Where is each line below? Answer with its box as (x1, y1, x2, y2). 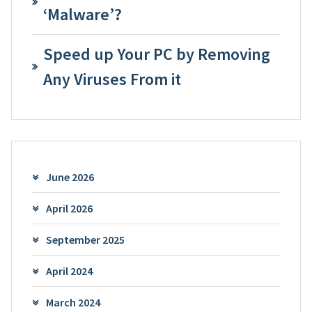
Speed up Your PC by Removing (42, 43, 270, 65)
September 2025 (45, 232, 125, 247)
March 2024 (45, 295, 100, 309)
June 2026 (45, 169, 94, 184)
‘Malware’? (42, 3, 122, 26)
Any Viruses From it (42, 68, 181, 91)
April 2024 (45, 263, 93, 278)
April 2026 (45, 201, 93, 215)
